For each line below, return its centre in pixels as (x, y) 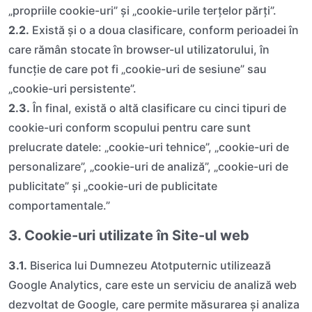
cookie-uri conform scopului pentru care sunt (130, 127)
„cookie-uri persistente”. (72, 88)
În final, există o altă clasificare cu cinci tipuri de (158, 108)
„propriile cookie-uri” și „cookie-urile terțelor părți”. (142, 10)
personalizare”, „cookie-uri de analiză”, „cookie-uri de (148, 166)
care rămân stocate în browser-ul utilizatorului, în (139, 49)
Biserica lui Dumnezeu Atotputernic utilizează (149, 265)
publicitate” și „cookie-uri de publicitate (113, 186)
